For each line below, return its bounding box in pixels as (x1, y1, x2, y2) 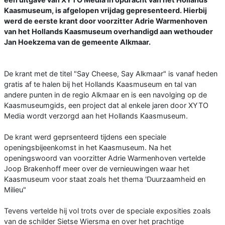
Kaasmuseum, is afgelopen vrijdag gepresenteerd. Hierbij (4, 6, 207, 15)
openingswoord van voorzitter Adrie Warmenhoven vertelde (4, 153, 205, 162)
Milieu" (4, 185, 26, 194)
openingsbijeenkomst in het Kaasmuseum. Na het (4, 143, 171, 152)
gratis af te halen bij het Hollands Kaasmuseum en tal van (4, 79, 196, 88)
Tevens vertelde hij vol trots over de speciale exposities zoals (4, 206, 211, 215)
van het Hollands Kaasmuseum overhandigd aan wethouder (4, 27, 213, 36)
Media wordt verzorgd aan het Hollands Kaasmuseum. (4, 111, 188, 120)
